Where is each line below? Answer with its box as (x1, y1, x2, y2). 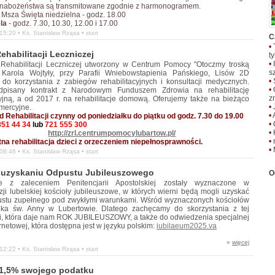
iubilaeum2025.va (157, 222, 217, 230)
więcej (232, 239, 249, 246)
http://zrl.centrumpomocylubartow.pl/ (48, 129, 176, 137)
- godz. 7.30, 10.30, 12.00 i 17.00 (8, 19, 118, 28)
